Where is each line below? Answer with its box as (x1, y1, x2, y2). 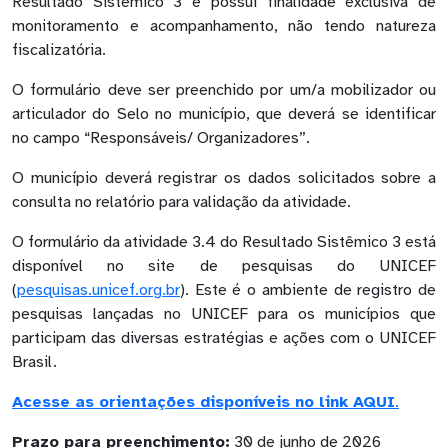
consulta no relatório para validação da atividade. (12, 192, 351, 212)
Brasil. (12, 352, 61, 372)
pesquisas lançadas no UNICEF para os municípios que (12, 304, 436, 324)
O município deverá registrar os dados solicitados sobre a (12, 168, 436, 188)
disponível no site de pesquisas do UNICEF (12, 256, 436, 276)
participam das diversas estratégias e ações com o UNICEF (12, 328, 436, 348)
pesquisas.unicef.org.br (17, 280, 180, 300)
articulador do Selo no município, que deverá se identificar (12, 104, 436, 124)
